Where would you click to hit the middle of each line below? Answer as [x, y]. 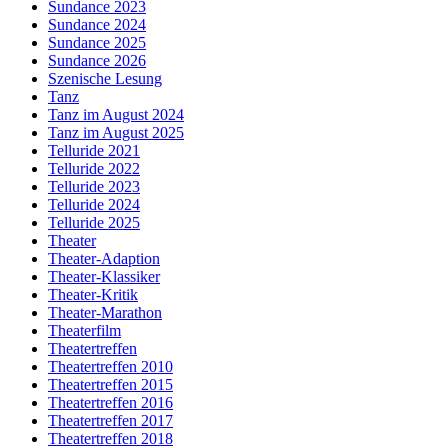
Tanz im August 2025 [116, 132]
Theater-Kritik [93, 294]
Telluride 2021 [94, 150]
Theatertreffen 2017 [110, 420]
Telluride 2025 [94, 222]
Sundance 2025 [97, 42]
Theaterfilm [84, 330]
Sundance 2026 [97, 60]
